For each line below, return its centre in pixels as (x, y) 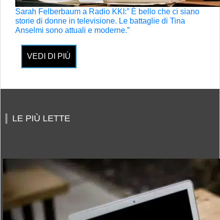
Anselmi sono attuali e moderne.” (72, 30)
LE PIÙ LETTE (41, 118)
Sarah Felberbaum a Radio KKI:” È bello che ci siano (107, 12)
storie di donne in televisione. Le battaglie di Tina (100, 21)
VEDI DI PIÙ (49, 56)
